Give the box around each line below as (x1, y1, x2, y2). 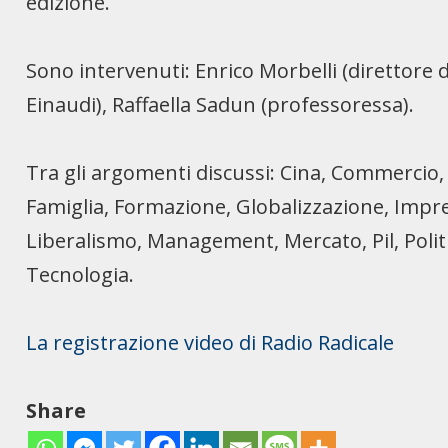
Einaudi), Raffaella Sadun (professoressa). (26, 91, 415, 119)
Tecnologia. (26, 261, 135, 289)
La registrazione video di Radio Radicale (26, 329, 395, 357)
